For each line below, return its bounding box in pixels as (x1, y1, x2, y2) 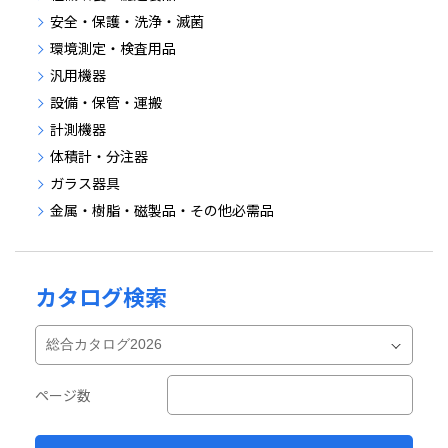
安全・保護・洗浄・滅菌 (50, 11, 204, 32)
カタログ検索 (35, 280, 167, 313)
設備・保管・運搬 (50, 92, 162, 113)
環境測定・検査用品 (50, 38, 176, 59)
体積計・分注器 (50, 146, 148, 167)
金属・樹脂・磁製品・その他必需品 (50, 200, 274, 221)
